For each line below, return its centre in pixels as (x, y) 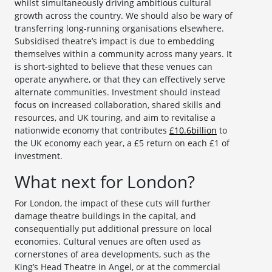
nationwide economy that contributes (92, 131)
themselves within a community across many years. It (123, 54)
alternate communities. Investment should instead (117, 92)
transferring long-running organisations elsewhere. (119, 29)
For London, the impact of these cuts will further (113, 203)
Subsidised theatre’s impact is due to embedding (114, 41)
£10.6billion (193, 131)
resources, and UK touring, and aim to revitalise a (115, 118)
